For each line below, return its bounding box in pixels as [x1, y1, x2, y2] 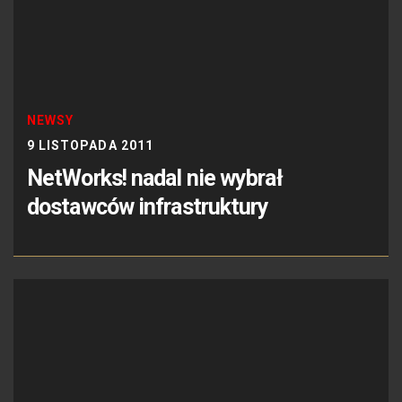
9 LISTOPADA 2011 [27, 137, 153, 153]
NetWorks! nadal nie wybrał [27, 164, 283, 191]
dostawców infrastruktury [27, 193, 269, 220]
